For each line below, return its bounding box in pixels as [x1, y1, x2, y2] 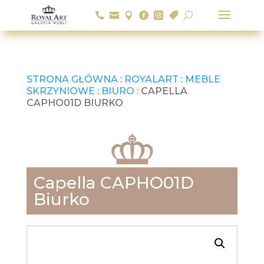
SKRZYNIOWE [26, 85, 95, 97]
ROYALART [124, 74, 179, 85]
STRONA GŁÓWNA [26, 74, 118, 85]
